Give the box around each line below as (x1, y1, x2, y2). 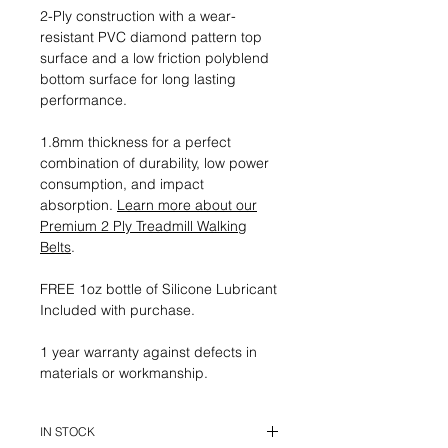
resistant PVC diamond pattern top (40, 28, 262, 47)
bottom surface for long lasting (40, 70, 236, 89)
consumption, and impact (40, 175, 204, 194)
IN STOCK (40, 424, 95, 440)
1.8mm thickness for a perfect (40, 133, 231, 152)
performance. (40, 91, 127, 110)
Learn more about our (117, 196, 257, 215)
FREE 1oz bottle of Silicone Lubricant (40, 280, 277, 299)
